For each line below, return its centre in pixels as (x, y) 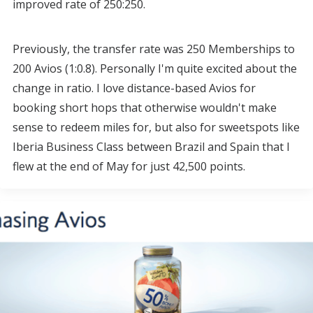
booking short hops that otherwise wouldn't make (145, 108)
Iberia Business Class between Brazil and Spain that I (151, 147)
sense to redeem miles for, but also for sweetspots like (156, 127)
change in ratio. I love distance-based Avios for (134, 88)
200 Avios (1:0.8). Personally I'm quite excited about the (155, 68)
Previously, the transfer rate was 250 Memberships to (154, 49)
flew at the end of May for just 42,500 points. (129, 166)
